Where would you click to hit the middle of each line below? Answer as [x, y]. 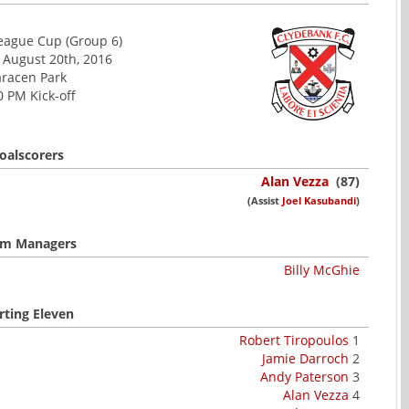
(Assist [265, 200]
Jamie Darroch [305, 358]
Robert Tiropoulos [294, 340]
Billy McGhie [322, 270]
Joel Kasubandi [319, 200]
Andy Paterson [304, 377]
